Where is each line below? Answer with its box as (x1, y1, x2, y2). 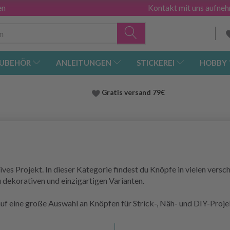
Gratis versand (100, 88, 151, 97)
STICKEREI (137, 58, 175, 68)
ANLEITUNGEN (56, 58, 111, 68)
